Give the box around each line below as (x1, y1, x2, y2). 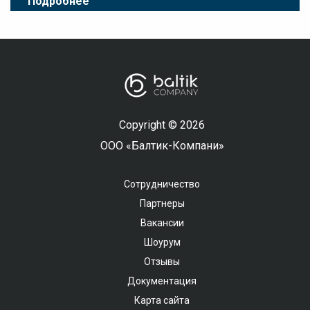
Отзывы (144, 256, 180, 267)
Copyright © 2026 (119, 118, 205, 131)
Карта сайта (134, 295, 190, 306)
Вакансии (140, 217, 184, 228)
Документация (127, 275, 197, 286)
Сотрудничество (124, 179, 200, 190)
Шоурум (143, 237, 181, 248)
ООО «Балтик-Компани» (100, 139, 224, 152)
